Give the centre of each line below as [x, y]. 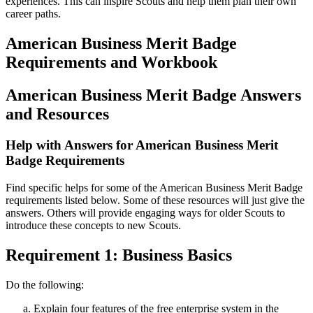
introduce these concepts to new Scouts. [93, 225]
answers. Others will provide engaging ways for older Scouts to [145, 212]
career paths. [33, 14]
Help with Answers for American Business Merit [142, 145]
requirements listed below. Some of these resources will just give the [155, 200]
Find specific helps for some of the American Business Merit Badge [154, 187]
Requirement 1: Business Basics [119, 255]
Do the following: [45, 284]
